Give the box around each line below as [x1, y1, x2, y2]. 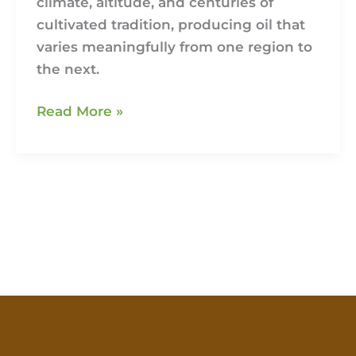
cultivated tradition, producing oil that [36, 16, 305, 33]
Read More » [36, 103, 123, 120]
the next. [36, 60, 99, 77]
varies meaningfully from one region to [36, 38, 312, 55]
